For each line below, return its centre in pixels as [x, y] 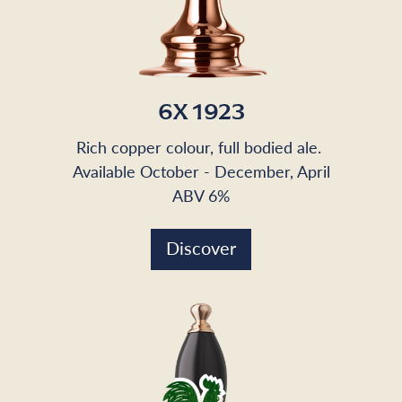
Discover [201, 247]
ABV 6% [201, 195]
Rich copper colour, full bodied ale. [201, 146]
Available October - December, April [201, 170]
